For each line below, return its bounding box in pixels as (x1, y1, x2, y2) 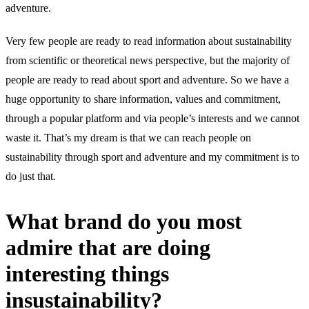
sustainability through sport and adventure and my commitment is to (6, 150, 299, 163)
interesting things (6, 261, 169, 286)
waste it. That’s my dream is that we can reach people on (6, 131, 251, 143)
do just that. (6, 170, 56, 182)
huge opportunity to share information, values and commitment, (6, 92, 281, 105)
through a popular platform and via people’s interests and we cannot (6, 112, 299, 124)
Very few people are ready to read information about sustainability (6, 34, 292, 47)
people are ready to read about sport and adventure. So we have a (6, 73, 289, 86)
